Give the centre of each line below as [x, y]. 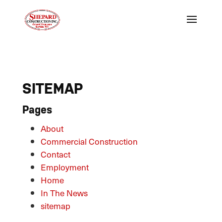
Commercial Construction [89, 141]
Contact [56, 154]
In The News [64, 193]
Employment [65, 167]
